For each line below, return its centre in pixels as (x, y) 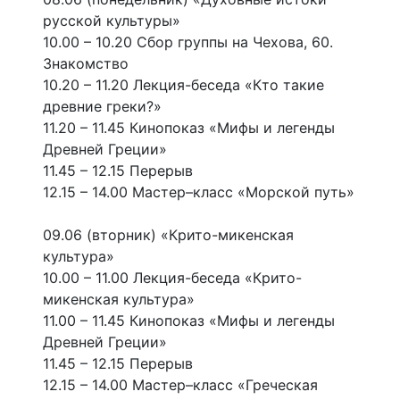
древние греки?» (102, 107)
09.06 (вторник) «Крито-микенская (168, 235)
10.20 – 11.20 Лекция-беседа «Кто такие (183, 85)
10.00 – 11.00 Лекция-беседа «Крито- (172, 278)
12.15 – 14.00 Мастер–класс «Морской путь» (199, 192)
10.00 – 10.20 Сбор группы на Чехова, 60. (188, 42)
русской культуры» (112, 21)
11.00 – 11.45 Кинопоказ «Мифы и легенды (189, 321)
